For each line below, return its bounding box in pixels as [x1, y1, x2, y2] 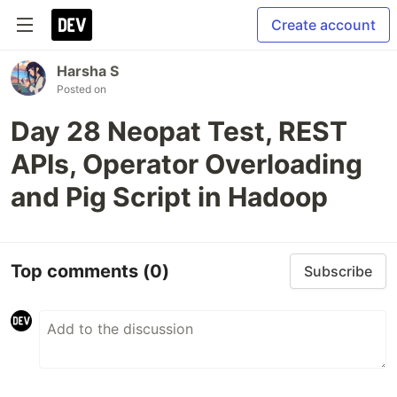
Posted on [57, 82, 106, 96]
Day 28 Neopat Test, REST [11, 115, 347, 147]
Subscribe [304, 262, 372, 280]
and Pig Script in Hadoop [11, 181, 328, 213]
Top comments [11, 260, 143, 282]
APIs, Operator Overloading [11, 148, 362, 180]
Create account [271, 16, 376, 34]
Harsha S [57, 62, 119, 80]
